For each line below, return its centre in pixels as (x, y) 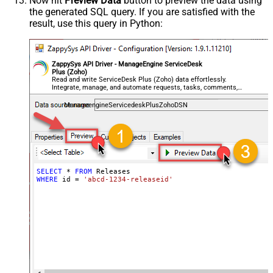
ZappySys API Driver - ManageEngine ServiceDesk (127, 65)
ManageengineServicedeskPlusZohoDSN (126, 105)
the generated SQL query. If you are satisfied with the (142, 12)
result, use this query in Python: (96, 24)
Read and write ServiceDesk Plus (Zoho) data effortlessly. (140, 80)
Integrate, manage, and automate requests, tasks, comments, (145, 88)
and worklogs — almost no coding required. (117, 96)
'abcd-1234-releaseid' (128, 180)
